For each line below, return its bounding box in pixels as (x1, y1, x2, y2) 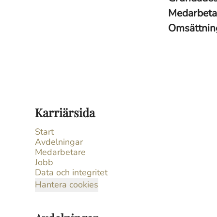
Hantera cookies (35, 179, 98, 190)
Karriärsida (35, 105, 95, 120)
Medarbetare (35, 146, 86, 158)
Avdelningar (35, 136, 83, 148)
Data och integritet (35, 167, 108, 178)
